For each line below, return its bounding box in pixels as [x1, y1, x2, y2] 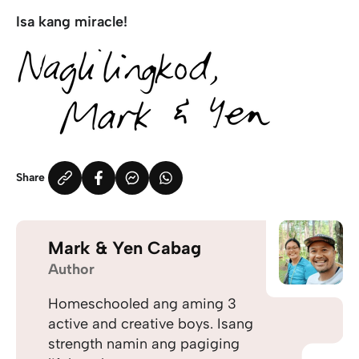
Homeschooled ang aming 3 [48, 294, 236, 313]
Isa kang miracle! [16, 12, 127, 30]
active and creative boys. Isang [48, 314, 253, 333]
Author [48, 260, 95, 278]
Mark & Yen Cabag [48, 236, 201, 259]
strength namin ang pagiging [48, 334, 240, 353]
